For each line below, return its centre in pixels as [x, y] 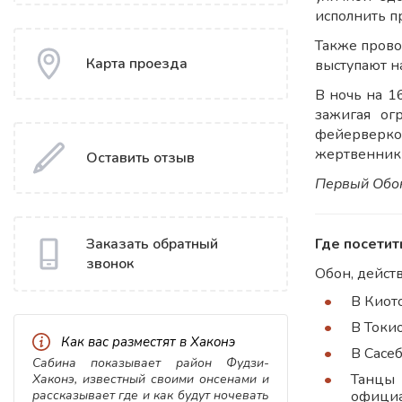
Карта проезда [137, 64]
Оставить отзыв [140, 158]
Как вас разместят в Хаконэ [148, 342]
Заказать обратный [152, 245]
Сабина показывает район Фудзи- [151, 363]
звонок [110, 264]
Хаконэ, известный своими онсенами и [151, 380]
